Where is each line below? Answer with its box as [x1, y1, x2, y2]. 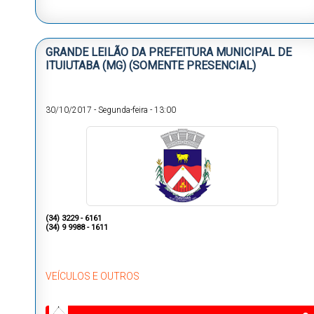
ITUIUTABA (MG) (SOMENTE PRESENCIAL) [46, 59, 256, 73]
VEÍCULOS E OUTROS [46, 271, 139, 282]
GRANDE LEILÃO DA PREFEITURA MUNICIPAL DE [46, 46, 292, 60]
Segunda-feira [98, 105, 148, 116]
